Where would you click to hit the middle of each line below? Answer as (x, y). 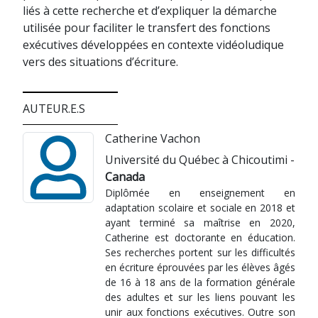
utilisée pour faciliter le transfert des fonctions (147, 28)
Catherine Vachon (153, 138)
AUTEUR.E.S (54, 109)
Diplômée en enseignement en (200, 193)
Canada (125, 177)
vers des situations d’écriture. (100, 62)
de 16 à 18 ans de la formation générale (200, 282)
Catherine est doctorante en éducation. (200, 237)
